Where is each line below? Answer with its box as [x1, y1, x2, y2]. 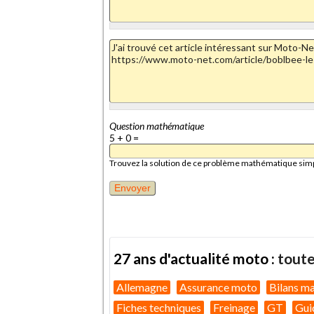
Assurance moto [179, 280, 257, 294]
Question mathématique [109, 119, 204, 132]
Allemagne [116, 280, 168, 294]
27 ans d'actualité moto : [114, 250, 278, 268]
